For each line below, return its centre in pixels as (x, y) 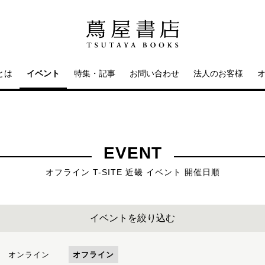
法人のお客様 (218, 73)
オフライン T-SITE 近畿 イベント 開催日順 (132, 172)
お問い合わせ (154, 73)
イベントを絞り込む (132, 218)
